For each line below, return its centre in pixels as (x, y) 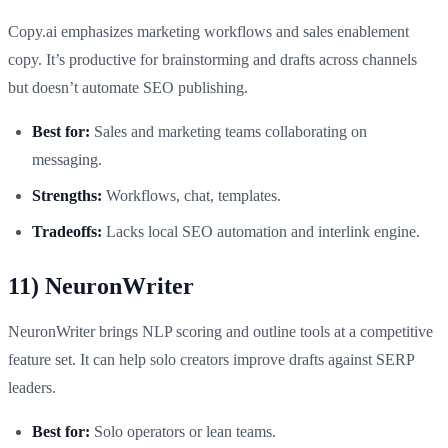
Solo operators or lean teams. (183, 431)
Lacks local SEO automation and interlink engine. (261, 231)
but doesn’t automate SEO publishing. (128, 87)
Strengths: (67, 195)
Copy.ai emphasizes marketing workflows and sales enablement (208, 31)
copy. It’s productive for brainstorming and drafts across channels (212, 59)
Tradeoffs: (67, 231)
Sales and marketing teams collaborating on (228, 131)
